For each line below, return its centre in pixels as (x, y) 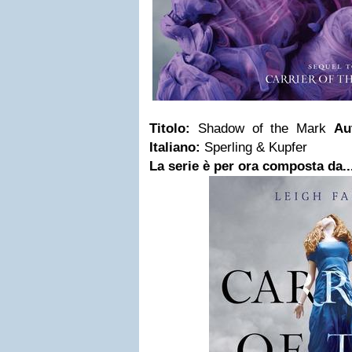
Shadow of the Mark (258, 128)
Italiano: (175, 147)
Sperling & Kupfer (254, 147)
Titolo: (170, 128)
